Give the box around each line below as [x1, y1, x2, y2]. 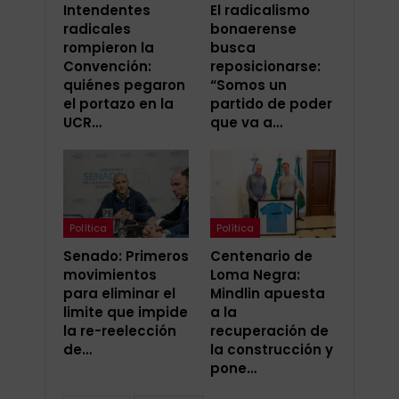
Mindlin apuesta [210, 284, 325, 304]
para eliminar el [63, 284, 175, 304]
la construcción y [210, 340, 333, 360]
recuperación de [210, 322, 329, 341]
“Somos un [210, 76, 287, 95]
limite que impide [63, 303, 188, 322]
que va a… [210, 113, 282, 133]
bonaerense [210, 20, 297, 39]
